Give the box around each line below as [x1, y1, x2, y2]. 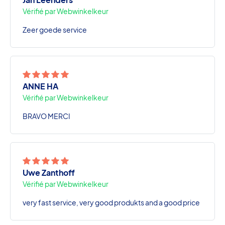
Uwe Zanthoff [23, 167, 75, 178]
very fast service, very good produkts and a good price [23, 197, 200, 207]
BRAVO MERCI [23, 111, 70, 121]
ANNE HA [23, 80, 58, 91]
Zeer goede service [23, 25, 87, 34]
